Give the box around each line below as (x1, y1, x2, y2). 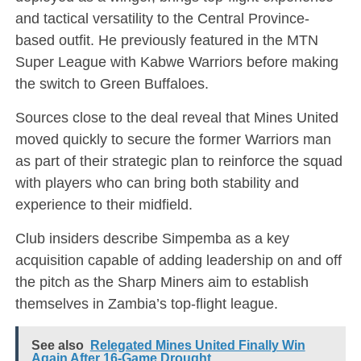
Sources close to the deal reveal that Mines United (15, 109, 338, 127)
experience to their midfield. (15, 196, 193, 214)
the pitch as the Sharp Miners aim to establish (15, 273, 309, 291)
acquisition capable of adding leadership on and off (15, 251, 342, 269)
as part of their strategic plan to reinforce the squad (15, 152, 342, 170)
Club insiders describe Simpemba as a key (15, 230, 289, 247)
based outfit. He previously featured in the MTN (15, 31, 318, 49)
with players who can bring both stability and (15, 174, 299, 192)
